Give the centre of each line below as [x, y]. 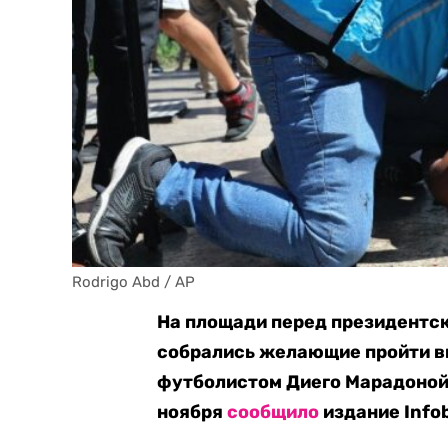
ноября [192, 412]
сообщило [273, 412]
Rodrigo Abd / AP [133, 282]
